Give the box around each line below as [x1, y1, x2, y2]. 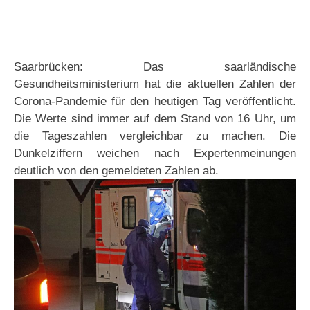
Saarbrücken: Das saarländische [14, 60, 296, 73]
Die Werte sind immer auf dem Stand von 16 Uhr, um [14, 112, 296, 125]
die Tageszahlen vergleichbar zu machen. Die [14, 129, 296, 143]
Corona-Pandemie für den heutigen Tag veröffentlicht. [14, 95, 296, 108]
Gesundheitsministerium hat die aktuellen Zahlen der [14, 77, 296, 91]
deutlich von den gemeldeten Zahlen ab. [14, 164, 219, 177]
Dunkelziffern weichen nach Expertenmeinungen [14, 147, 296, 160]
